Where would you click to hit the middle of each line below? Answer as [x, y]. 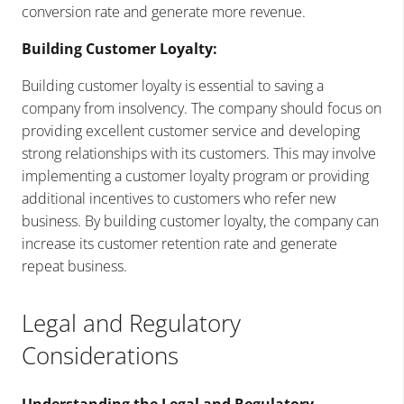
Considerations [100, 355]
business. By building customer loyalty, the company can [200, 220]
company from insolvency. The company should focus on [202, 108]
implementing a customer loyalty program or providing [195, 175]
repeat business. [74, 266]
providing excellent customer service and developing [191, 130]
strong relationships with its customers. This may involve [199, 153]
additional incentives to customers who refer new [179, 198]
